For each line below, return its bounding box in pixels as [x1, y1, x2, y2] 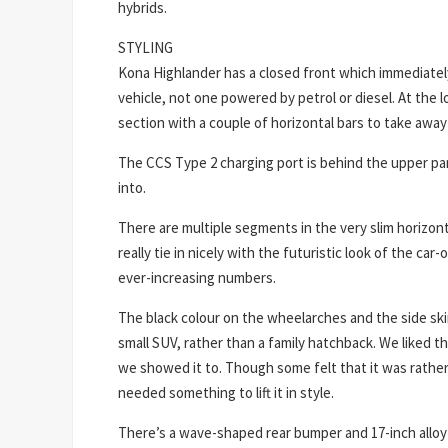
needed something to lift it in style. [118, 382, 334, 402]
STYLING [118, 37, 173, 57]
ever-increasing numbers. [118, 267, 276, 287]
